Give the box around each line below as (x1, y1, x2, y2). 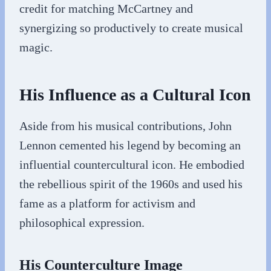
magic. (19, 41, 53, 54)
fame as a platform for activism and (19, 197, 195, 210)
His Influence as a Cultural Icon (19, 85, 251, 104)
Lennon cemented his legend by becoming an (19, 139, 241, 152)
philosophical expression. (19, 216, 145, 229)
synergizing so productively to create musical (19, 21, 243, 34)
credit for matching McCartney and (19, 2, 193, 15)
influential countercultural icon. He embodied (19, 158, 244, 171)
